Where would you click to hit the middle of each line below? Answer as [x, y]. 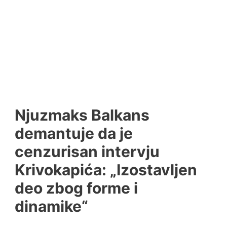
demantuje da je [74, 133]
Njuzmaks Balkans [82, 115]
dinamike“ [52, 206]
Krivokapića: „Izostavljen [106, 169]
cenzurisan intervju [87, 151]
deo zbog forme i [77, 188]
